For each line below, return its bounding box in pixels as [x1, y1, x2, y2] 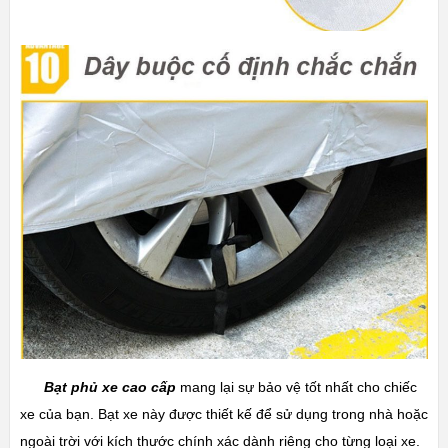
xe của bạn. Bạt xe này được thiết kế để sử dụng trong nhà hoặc [19, 405, 428, 422]
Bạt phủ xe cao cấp [43, 378, 176, 395]
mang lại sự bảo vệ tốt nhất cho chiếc [175, 378, 417, 395]
